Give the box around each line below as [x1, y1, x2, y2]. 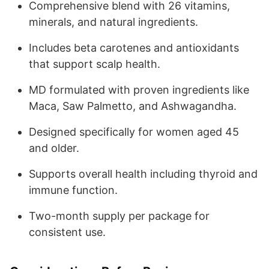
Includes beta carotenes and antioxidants [29, 41, 239, 54]
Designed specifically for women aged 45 [29, 125, 239, 138]
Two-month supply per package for [29, 209, 210, 222]
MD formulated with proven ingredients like [29, 83, 249, 96]
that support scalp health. [29, 57, 160, 70]
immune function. [29, 183, 118, 196]
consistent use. [29, 225, 106, 238]
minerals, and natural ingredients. [29, 15, 198, 28]
